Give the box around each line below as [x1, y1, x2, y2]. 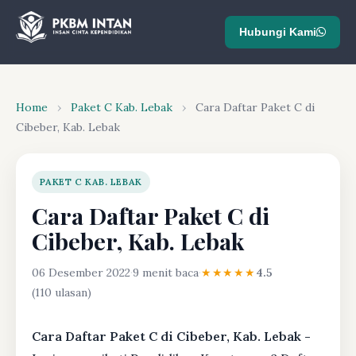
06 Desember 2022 [32, 265, 130, 280]
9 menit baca [133, 265, 199, 280]
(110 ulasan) [32, 285, 91, 300]
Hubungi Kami [239, 25, 316, 38]
